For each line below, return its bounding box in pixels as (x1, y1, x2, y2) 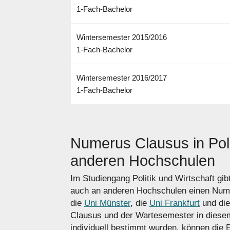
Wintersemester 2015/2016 (76, 33, 167, 42)
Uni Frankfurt (149, 198, 200, 208)
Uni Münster (84, 198, 130, 208)
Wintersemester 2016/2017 (76, 73, 167, 83)
